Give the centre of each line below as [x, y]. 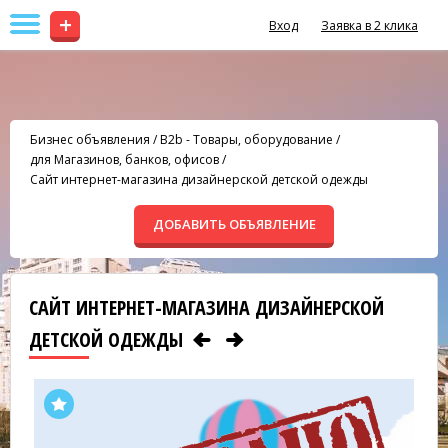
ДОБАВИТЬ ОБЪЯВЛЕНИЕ [234, 224]
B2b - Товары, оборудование [246, 139]
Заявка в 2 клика [369, 25]
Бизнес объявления [90, 139]
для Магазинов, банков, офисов [124, 159]
